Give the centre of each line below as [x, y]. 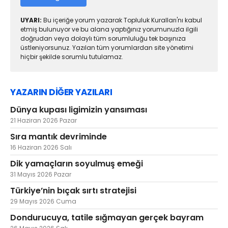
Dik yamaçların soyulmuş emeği [77, 163]
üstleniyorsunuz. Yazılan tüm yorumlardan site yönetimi [107, 47]
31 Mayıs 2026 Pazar [41, 174]
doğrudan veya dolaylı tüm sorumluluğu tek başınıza [103, 38]
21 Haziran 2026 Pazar [44, 120]
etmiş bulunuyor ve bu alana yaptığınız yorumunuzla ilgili [109, 29]
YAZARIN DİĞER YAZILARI [61, 92]
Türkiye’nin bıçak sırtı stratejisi [73, 190]
